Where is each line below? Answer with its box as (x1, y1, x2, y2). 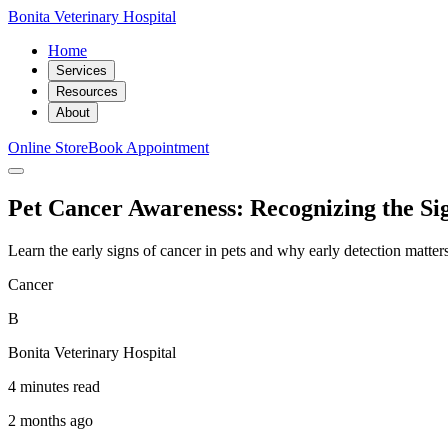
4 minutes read (8, 377, 100, 395)
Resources (56, 84, 118, 99)
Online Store (8, 139, 88, 156)
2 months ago (8, 411, 93, 429)
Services (56, 63, 107, 78)
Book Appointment (88, 139, 209, 156)
